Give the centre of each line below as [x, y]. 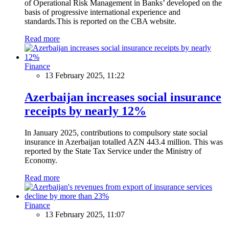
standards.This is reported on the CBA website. [100, 21]
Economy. [41, 160]
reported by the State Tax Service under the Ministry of [113, 151]
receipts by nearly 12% [85, 111]
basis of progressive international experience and [102, 12]
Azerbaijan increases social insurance [123, 97]
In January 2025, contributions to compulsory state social [116, 132]
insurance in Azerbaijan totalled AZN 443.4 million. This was [124, 142]
